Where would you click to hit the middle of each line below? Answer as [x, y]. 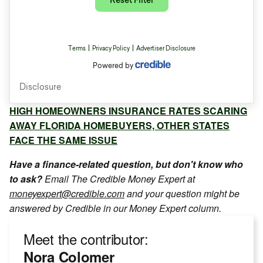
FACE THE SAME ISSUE [63, 140]
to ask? [27, 179]
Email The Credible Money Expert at [120, 179]
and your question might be [182, 193]
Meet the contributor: [86, 239]
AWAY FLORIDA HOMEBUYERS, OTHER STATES [119, 125]
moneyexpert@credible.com [67, 193]
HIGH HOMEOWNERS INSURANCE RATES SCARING [128, 111]
